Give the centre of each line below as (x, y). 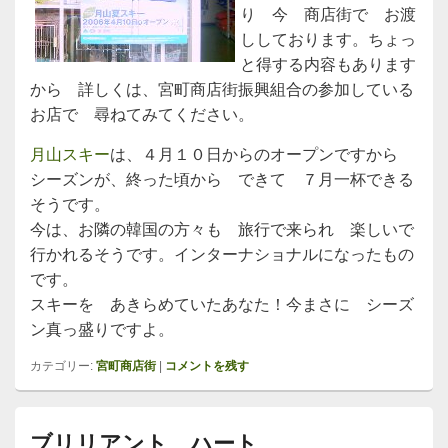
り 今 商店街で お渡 (328, 14)
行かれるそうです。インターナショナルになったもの (222, 254)
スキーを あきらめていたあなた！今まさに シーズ (222, 304)
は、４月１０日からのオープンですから (262, 154)
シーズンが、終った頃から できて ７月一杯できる (222, 179)
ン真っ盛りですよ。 (102, 329)
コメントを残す (207, 366)
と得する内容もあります (328, 64)
